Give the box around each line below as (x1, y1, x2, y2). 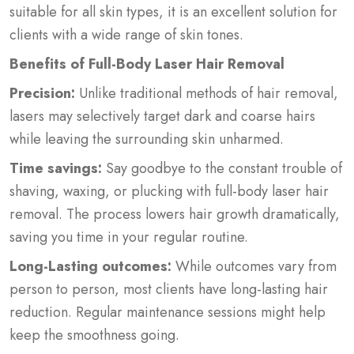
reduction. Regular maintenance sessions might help (9, 301, 326, 322)
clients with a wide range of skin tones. (9, 24, 243, 45)
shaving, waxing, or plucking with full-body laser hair (9, 180, 329, 201)
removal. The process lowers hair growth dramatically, (9, 203, 340, 224)
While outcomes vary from (171, 255, 337, 277)
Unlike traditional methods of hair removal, (75, 82, 338, 104)
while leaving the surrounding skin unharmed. (9, 128, 284, 149)
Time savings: (9, 157, 102, 179)
